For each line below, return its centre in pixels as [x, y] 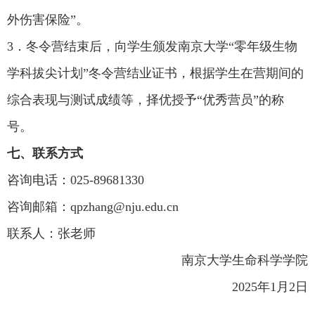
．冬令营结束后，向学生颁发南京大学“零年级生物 [155, 46]
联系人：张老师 [51, 233]
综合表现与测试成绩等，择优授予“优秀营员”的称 [146, 100]
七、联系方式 [45, 153]
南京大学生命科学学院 [245, 260]
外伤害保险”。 [48, 20]
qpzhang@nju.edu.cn [124, 207]
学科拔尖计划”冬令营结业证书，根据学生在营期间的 [155, 73]
